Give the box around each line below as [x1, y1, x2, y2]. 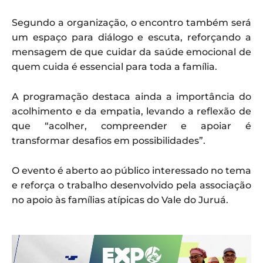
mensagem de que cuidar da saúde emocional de [12, 46, 251, 58]
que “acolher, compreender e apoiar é [12, 120, 251, 131]
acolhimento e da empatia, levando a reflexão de [12, 105, 251, 117]
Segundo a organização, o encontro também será [12, 16, 251, 28]
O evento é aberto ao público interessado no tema [12, 164, 251, 176]
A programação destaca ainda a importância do [12, 90, 251, 102]
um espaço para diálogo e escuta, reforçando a [12, 31, 251, 43]
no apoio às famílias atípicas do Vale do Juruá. [12, 194, 228, 205]
